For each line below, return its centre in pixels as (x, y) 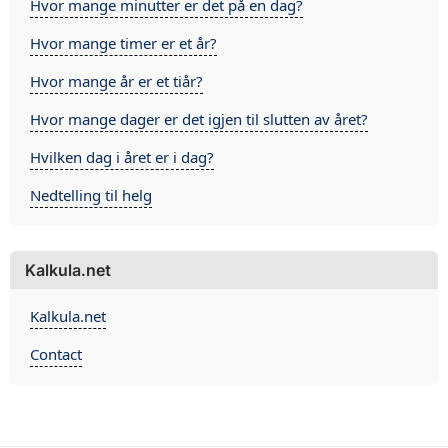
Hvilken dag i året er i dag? (122, 157)
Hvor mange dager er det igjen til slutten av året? (199, 119)
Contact (56, 354)
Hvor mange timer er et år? (123, 43)
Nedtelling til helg (91, 195)
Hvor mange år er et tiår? (116, 81)
